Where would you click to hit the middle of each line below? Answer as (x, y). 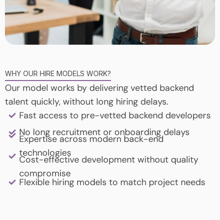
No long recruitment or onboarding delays (104, 132)
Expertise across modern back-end (91, 139)
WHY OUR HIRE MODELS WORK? (58, 74)
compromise (45, 174)
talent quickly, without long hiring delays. (87, 102)
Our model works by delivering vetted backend (99, 88)
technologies (45, 153)
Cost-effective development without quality (109, 160)
